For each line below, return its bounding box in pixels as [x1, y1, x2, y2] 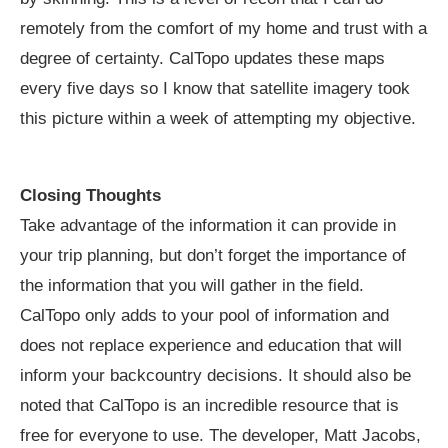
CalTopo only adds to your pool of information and [20, 306, 389, 326]
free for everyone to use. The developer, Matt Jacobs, [20, 426, 421, 446]
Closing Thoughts [20, 186, 161, 206]
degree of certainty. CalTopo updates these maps [20, 49, 385, 69]
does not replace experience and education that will [20, 336, 402, 356]
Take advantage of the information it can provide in [20, 216, 396, 236]
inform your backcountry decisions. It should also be [20, 366, 411, 386]
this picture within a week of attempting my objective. [20, 109, 416, 129]
